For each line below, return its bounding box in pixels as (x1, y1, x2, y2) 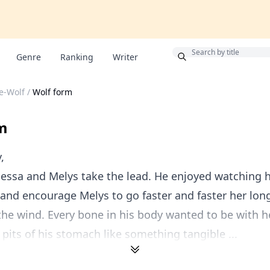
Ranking (60, 51, 93, 63)
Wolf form (33, 86, 72, 98)
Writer (113, 51, 138, 63)
